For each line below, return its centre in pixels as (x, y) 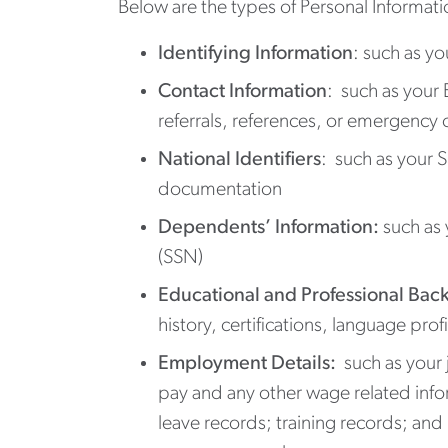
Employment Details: (247, 363)
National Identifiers (239, 159)
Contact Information (242, 91)
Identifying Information (255, 53)
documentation (220, 189)
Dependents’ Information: (268, 227)
